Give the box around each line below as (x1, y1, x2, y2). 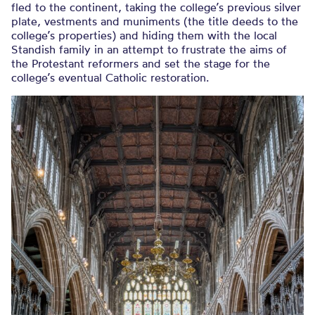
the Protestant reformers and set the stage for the (11, 56, 270, 70)
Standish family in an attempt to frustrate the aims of (11, 42, 287, 56)
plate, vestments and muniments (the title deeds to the (11, 14, 298, 28)
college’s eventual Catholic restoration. (11, 70, 209, 84)
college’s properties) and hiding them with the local (11, 28, 277, 42)
